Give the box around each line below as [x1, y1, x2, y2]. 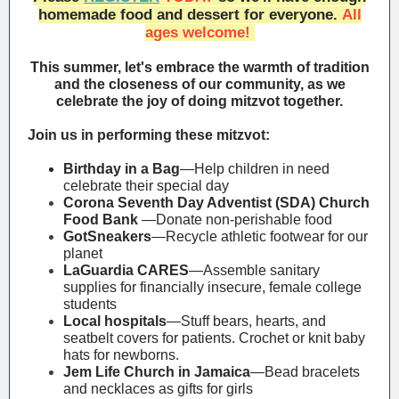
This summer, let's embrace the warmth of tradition [29, 60, 370, 75]
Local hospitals [63, 313, 167, 329]
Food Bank [63, 212, 142, 227]
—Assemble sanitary [189, 263, 320, 278]
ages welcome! [144, 24, 250, 41]
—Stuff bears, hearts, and [167, 313, 326, 329]
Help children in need [194, 161, 330, 176]
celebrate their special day [63, 178, 229, 193]
